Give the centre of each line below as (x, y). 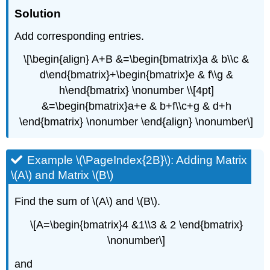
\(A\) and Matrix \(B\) (62, 175)
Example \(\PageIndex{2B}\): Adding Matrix (137, 160)
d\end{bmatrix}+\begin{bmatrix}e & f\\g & (136, 75)
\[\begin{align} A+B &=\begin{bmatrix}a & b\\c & (136, 59)
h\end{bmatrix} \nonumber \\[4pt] (136, 91)
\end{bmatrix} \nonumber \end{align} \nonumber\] (136, 122)
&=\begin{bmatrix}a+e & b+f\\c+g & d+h (136, 106)
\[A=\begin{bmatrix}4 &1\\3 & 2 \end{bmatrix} (136, 225)
